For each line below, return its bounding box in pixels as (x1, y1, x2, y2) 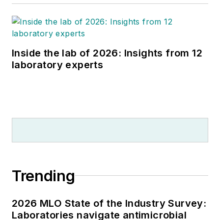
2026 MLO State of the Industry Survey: (12, 197, 207, 209)
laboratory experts (12, 58, 104, 71)
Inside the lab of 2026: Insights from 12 (12, 47, 202, 59)
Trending (12, 166, 75, 185)
